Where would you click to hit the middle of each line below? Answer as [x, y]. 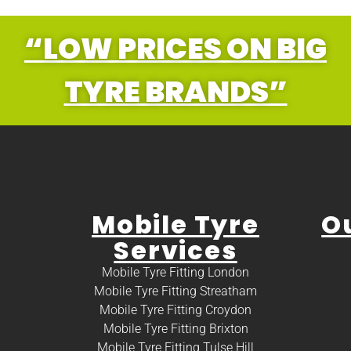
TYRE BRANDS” [175, 91]
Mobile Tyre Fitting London [175, 272]
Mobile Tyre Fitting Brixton [175, 328]
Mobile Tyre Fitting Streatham [175, 291]
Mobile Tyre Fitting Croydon [175, 309]
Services [175, 250]
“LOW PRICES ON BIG [175, 48]
